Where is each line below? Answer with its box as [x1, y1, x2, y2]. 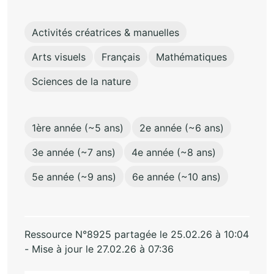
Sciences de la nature [32, 75, 131, 87]
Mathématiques [156, 50, 227, 63]
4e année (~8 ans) [131, 146, 216, 158]
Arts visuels [32, 50, 86, 63]
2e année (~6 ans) [139, 121, 224, 134]
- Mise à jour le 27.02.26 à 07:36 [24, 242, 174, 255]
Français [102, 50, 140, 63]
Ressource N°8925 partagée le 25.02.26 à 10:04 [24, 228, 249, 240]
